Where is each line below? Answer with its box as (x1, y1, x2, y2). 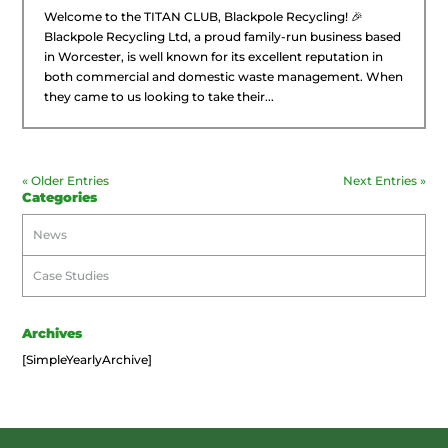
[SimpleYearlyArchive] (22, 352, 153, 368)
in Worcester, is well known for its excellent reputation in (44, 49, 384, 65)
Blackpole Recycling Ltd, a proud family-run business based (44, 29, 402, 45)
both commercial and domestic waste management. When (44, 69, 404, 85)
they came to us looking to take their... (44, 89, 275, 105)
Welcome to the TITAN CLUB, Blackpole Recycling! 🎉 (44, 9, 364, 25)
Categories (22, 189, 98, 206)
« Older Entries (22, 173, 110, 189)
